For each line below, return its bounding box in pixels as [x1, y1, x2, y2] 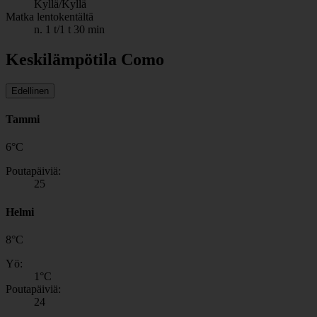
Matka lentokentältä [6, 11, 93, 23]
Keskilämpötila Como [6, 50, 164, 69]
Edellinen [11, 85, 49, 96]
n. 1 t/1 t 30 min [34, 23, 105, 36]
